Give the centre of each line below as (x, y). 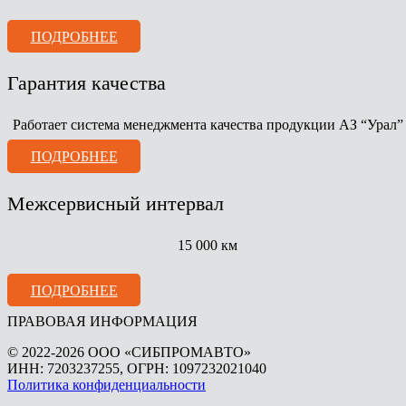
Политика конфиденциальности (106, 384)
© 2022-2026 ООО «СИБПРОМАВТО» (129, 352)
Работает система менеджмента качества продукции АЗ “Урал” (208, 124)
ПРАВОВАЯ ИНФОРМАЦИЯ (102, 321)
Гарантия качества (87, 82)
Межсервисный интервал (116, 203)
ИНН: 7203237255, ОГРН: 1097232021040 (137, 368)
